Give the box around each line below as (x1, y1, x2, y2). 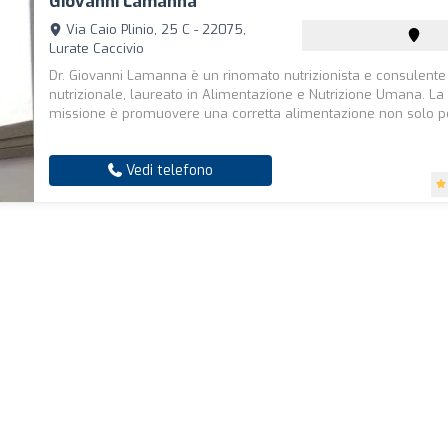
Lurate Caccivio (49, 40, 145, 57)
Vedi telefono (122, 161, 214, 180)
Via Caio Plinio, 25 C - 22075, (62, 21, 247, 38)
